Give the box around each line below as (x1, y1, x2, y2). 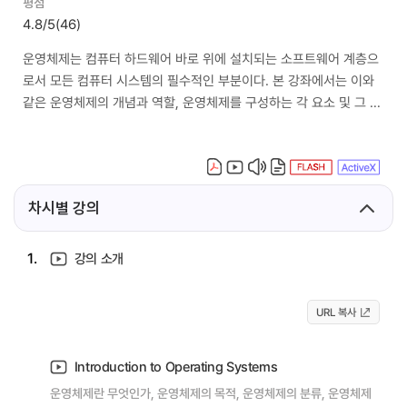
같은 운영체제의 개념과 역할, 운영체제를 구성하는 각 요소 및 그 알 (23, 93, 382, 111)
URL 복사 (316, 304, 356, 320)
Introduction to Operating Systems (71, 357, 278, 375)
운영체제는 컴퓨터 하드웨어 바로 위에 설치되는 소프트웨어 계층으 (23, 49, 379, 67)
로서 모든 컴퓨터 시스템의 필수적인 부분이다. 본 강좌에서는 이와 (23, 71, 374, 89)
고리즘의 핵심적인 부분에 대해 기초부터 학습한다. (23, 114, 293, 133)
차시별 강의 (28, 199, 100, 217)
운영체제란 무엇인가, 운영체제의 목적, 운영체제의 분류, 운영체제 (50, 384, 372, 402)
